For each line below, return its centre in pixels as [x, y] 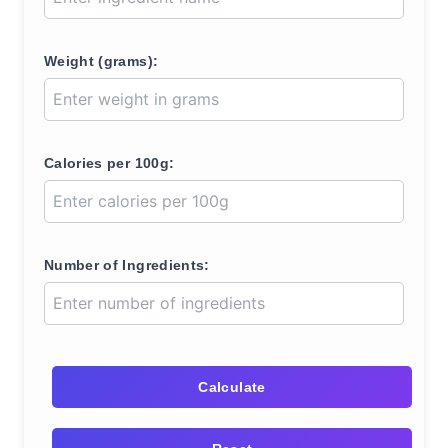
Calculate [232, 387]
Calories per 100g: [109, 163]
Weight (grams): [101, 61]
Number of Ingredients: [127, 265]
